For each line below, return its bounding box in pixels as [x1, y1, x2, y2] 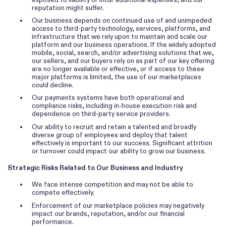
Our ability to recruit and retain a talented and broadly [32, 122, 197, 131]
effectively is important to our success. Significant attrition [32, 138, 212, 147]
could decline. [32, 81, 74, 90]
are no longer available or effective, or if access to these [32, 65, 204, 74]
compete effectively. [32, 188, 94, 197]
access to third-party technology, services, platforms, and [32, 24, 210, 33]
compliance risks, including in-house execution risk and [32, 101, 197, 110]
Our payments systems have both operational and [32, 93, 185, 102]
